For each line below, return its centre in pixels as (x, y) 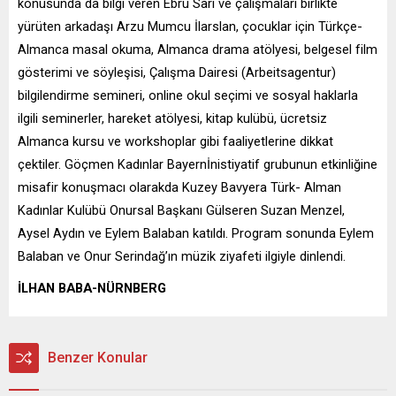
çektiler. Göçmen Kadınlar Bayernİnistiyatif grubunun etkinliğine (198, 164)
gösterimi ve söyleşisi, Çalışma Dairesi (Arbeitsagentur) (177, 72)
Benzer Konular (98, 357)
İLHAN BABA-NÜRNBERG (92, 288)
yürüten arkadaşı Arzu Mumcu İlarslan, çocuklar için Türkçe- (190, 26)
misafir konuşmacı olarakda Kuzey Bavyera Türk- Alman (179, 187)
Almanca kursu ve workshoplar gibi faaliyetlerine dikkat (175, 141)
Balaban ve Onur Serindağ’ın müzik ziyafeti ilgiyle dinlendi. (182, 256)
